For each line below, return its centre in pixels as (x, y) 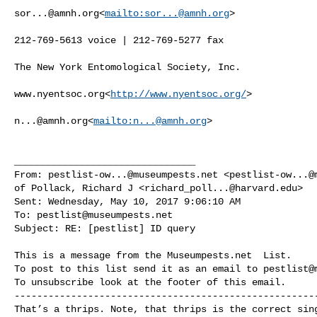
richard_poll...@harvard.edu (221, 188)
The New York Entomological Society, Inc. (127, 67)
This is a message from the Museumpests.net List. (153, 255)
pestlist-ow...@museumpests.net (133, 174)
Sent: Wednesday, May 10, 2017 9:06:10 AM (127, 201)
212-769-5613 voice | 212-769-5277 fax (119, 40)
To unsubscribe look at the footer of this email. (150, 282)
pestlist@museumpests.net (105, 215)
